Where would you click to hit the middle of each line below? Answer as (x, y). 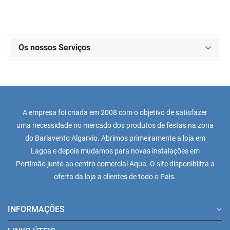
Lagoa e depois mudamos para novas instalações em (115, 151)
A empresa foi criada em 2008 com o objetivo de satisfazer (115, 112)
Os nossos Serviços (54, 47)
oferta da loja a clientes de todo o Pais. (115, 177)
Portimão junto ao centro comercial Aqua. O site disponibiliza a (115, 164)
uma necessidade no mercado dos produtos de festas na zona (115, 125)
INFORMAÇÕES (36, 209)
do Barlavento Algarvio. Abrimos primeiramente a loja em (115, 138)
